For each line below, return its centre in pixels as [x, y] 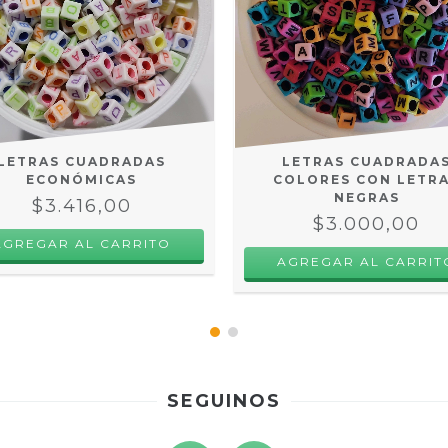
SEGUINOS [224, 400]
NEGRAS [366, 197]
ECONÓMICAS [81, 179]
